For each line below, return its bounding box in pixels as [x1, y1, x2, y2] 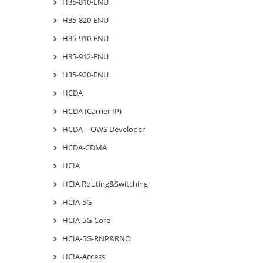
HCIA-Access [62, 251, 105, 262]
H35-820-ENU [62, 14, 109, 25]
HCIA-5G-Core [62, 214, 110, 225]
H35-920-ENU [62, 69, 109, 80]
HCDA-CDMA [62, 141, 107, 153]
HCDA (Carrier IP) [62, 105, 122, 116]
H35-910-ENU [62, 32, 109, 43]
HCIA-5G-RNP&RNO [62, 232, 131, 244]
